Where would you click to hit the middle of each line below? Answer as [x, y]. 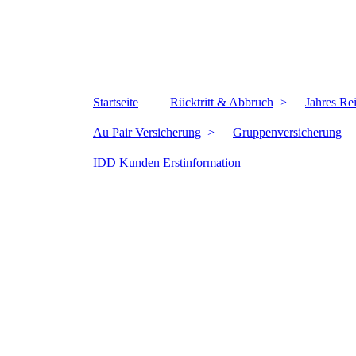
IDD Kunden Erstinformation [167, 163]
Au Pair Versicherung [147, 132]
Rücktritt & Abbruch [222, 102]
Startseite [116, 102]
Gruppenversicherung [287, 132]
